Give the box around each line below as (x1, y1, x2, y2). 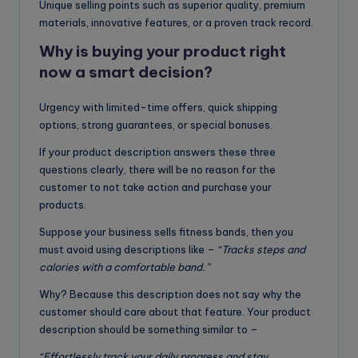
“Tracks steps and (217, 242, 305, 256)
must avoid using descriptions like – (39, 242, 217, 256)
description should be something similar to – (39, 322, 258, 336)
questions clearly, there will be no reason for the (39, 162, 276, 176)
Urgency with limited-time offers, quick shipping (39, 100, 277, 113)
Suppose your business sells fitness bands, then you (39, 225, 293, 238)
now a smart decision (39, 62, 204, 82)
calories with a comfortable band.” (39, 260, 209, 273)
